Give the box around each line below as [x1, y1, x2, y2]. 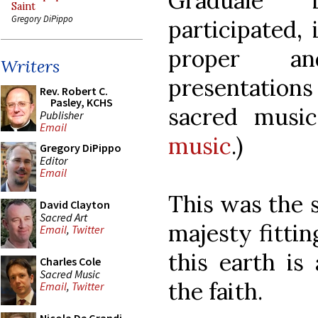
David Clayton [40, 197, 110, 212]
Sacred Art [40, 209, 87, 224]
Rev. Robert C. [40, 84, 108, 98]
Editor [40, 153, 67, 168]
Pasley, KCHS [50, 95, 113, 109]
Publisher [40, 107, 83, 122]
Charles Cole [40, 254, 101, 268]
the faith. [168, 276, 263, 306]
